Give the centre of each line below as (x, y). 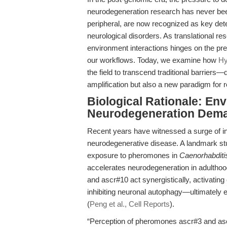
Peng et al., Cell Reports (130, 204)
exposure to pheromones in (133, 155)
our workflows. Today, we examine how (153, 60)
